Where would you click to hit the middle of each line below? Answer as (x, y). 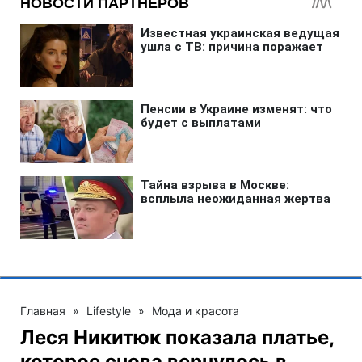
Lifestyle (109, 310)
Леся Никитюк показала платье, (177, 337)
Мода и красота (196, 310)
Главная (43, 310)
